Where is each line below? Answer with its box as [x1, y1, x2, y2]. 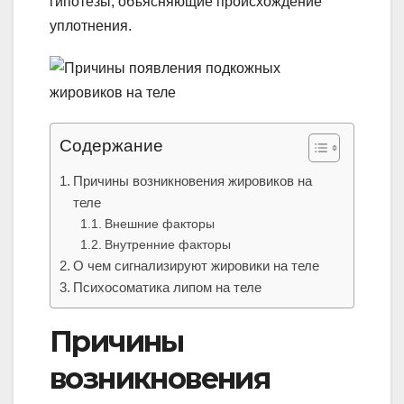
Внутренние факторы [104, 237, 231, 252]
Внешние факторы [104, 216, 215, 232]
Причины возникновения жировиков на [73, 173, 313, 189]
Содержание [60, 136, 163, 156]
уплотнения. [50, 18, 132, 34]
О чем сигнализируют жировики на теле [73, 258, 320, 274]
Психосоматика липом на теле [73, 280, 262, 296]
